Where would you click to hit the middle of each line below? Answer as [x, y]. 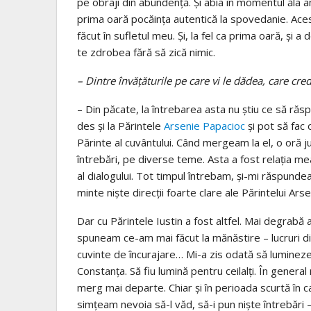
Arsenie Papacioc [204, 125]
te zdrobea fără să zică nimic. [146, 52]
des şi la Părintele [120, 125]
